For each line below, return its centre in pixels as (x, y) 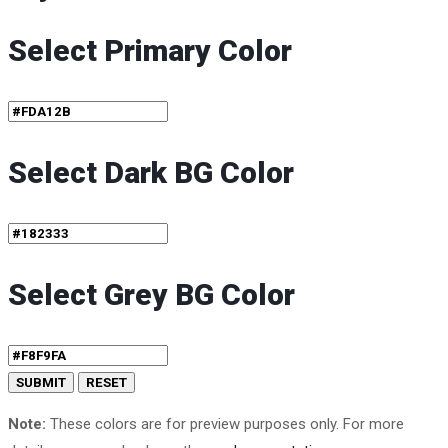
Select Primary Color (150, 51)
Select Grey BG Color (151, 295)
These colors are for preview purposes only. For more (225, 424)
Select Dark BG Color (151, 173)
